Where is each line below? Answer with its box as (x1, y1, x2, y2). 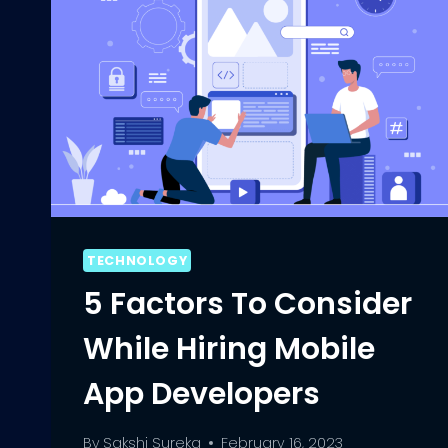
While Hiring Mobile (83, 328, 375, 371)
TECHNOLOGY (87, 252, 188, 270)
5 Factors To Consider (83, 283, 412, 326)
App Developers (83, 373, 320, 416)
